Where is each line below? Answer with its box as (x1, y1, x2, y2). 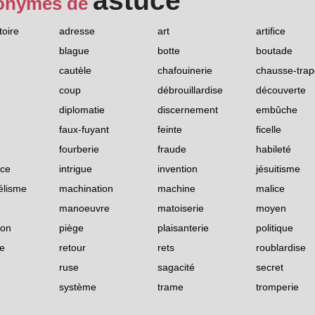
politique (256, 222, 293, 234)
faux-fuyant (59, 124, 109, 136)
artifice (256, 25, 285, 37)
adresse (59, 25, 95, 37)
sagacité (157, 262, 195, 274)
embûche (256, 104, 297, 116)
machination (59, 183, 113, 195)
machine (157, 183, 195, 195)
